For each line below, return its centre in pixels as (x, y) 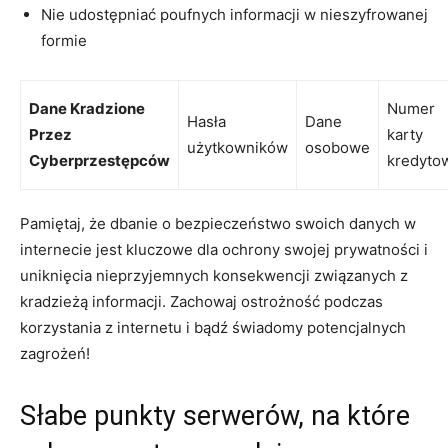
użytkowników (237, 147)
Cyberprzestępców (99, 160)
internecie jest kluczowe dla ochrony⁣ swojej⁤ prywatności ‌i (224, 249)
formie (64, 40)
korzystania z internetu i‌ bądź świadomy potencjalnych (213, 327)
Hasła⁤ (206, 121)
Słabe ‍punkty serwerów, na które (215, 415)
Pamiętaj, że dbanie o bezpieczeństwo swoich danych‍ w (218, 223)
